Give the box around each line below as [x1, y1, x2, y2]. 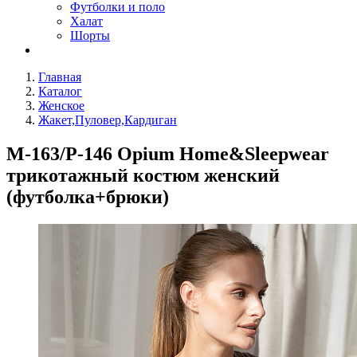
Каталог [38, 84, 82, 98]
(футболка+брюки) [6, 186, 169, 207]
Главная [38, 70, 81, 84]
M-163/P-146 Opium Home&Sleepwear [6, 143, 329, 164]
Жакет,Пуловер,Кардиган [38, 113, 177, 127]
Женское [38, 99, 84, 112]
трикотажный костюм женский [6, 164, 280, 186]
